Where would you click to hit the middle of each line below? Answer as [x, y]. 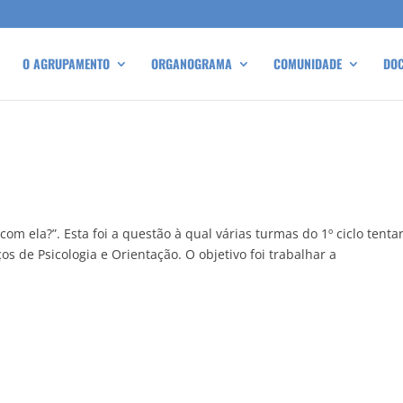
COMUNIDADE [308, 63]
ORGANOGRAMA [192, 63]
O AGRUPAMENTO [66, 63]
